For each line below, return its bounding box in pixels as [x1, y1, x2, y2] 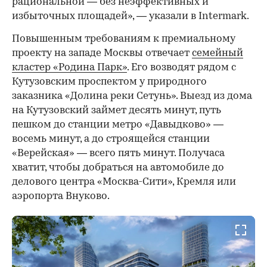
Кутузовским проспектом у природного [12, 76, 207, 87]
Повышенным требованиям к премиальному [12, 33, 235, 44]
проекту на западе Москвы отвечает [12, 48, 192, 58]
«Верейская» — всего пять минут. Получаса [12, 148, 225, 159]
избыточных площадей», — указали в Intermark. [12, 11, 249, 21]
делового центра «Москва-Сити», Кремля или [12, 176, 236, 187]
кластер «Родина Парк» [12, 62, 127, 73]
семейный [192, 48, 243, 58]
